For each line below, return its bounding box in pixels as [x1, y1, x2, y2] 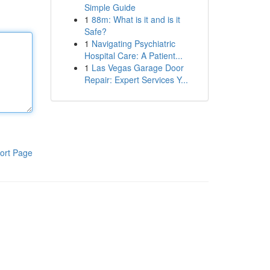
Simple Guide [84, 1, 136, 13]
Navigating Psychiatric [91, 37, 175, 49]
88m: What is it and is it [91, 13, 180, 25]
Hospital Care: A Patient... [84, 49, 183, 61]
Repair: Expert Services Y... [84, 74, 188, 86]
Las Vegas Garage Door [91, 61, 184, 74]
